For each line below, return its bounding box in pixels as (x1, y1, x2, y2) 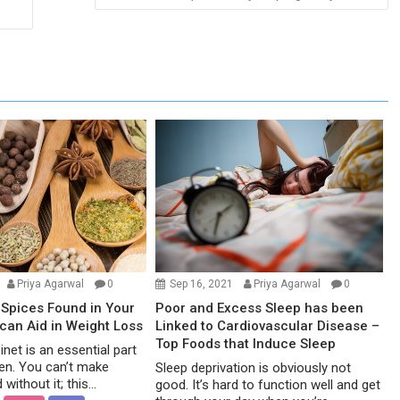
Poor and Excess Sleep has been (155, 299, 364, 316)
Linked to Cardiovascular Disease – (155, 317, 380, 334)
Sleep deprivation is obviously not (155, 359, 352, 376)
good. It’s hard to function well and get (155, 376, 381, 393)
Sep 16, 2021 (170, 277, 234, 290)
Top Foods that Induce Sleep (155, 335, 337, 352)
